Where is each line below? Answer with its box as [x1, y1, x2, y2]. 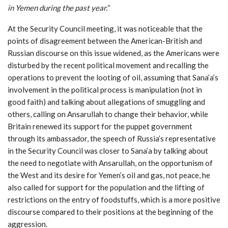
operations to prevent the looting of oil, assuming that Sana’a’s [8, 72, 218, 82]
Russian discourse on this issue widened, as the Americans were [8, 48, 219, 58]
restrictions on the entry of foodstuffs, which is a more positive [8, 194, 220, 204]
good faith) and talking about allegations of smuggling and [8, 97, 205, 106]
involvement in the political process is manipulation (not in [8, 84, 202, 94]
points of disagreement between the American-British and [8, 36, 202, 45]
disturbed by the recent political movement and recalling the [8, 60, 209, 70]
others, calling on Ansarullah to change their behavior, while [8, 109, 208, 119]
